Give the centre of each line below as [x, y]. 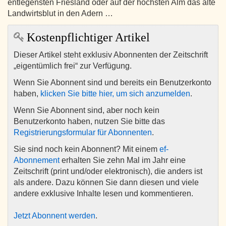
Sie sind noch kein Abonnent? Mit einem [87, 149]
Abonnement [37, 160]
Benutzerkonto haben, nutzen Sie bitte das [89, 122]
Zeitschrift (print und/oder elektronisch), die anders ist [108, 172]
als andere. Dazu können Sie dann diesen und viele [106, 183]
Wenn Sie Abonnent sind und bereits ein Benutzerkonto [112, 83]
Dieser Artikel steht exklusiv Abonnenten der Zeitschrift [111, 55]
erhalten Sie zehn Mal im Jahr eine [123, 160]
